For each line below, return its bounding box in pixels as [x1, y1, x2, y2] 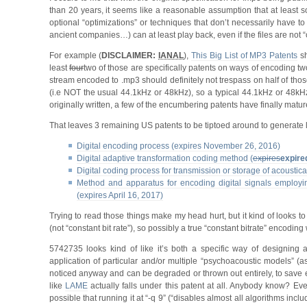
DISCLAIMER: [101, 50, 159, 60]
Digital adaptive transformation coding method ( [76, 153, 253, 163]
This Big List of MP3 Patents [191, 50, 298, 60]
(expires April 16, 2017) [76, 190, 163, 200]
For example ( [49, 50, 102, 60]
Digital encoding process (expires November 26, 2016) [76, 140, 280, 151]
